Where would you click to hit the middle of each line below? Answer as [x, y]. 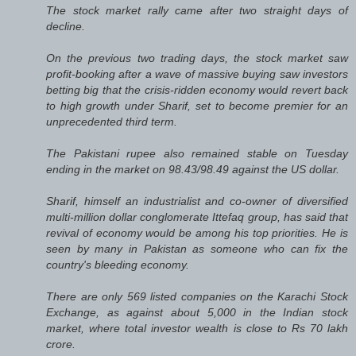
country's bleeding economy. [118, 264]
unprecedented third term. [112, 121]
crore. [61, 344]
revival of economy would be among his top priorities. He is [197, 232]
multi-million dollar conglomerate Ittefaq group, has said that [197, 217]
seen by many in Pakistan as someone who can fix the [197, 248]
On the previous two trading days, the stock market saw [197, 58]
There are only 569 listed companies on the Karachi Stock [197, 296]
